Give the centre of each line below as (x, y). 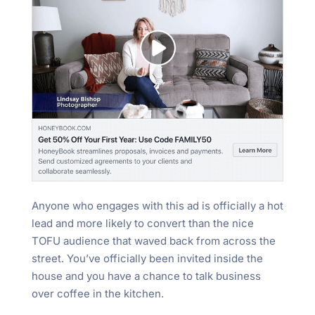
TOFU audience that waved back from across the (153, 241)
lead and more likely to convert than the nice (142, 224)
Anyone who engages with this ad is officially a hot (157, 206)
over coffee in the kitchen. (97, 294)
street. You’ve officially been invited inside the (147, 259)
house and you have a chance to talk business (146, 276)
